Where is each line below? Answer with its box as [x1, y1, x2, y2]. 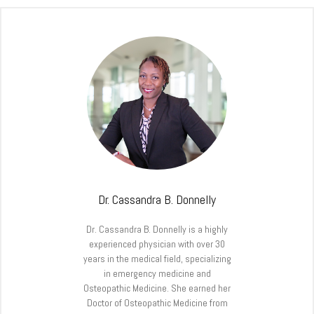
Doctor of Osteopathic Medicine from [86, 296, 228, 309]
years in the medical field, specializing [83, 252, 231, 265]
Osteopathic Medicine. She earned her [83, 281, 231, 294]
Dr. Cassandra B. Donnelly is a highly [86, 222, 228, 235]
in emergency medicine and [103, 266, 211, 280]
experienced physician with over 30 [89, 237, 225, 250]
